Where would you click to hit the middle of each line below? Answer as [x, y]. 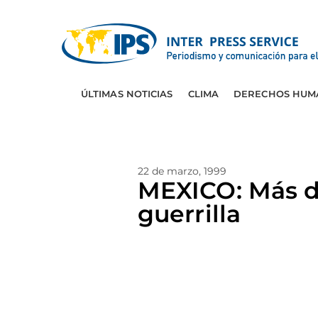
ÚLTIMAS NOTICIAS [127, 94]
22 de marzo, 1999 [182, 171]
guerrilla [189, 214]
